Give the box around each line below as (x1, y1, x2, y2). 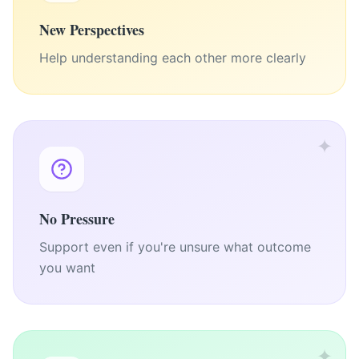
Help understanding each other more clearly (39, 50, 306, 66)
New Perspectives (39, 19, 144, 40)
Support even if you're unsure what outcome (39, 239, 311, 255)
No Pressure (39, 208, 115, 229)
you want (39, 260, 95, 276)
